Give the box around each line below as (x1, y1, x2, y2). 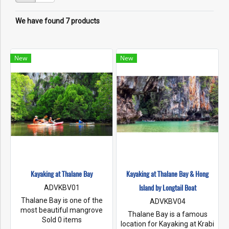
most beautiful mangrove (20, 206, 103, 214)
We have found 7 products (15, 17, 100, 25)
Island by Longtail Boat (139, 183, 196, 193)
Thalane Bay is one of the (20, 196, 103, 204)
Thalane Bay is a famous (127, 210, 208, 218)
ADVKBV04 (149, 197, 186, 205)
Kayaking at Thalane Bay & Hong (126, 169, 209, 179)
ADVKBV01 (43, 184, 80, 192)
